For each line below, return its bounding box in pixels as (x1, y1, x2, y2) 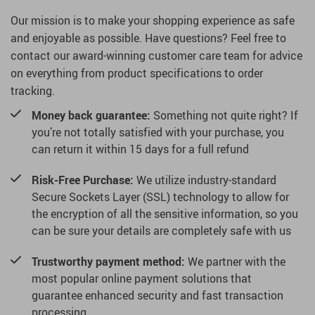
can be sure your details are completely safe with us (32, 223, 291, 239)
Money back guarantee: (32, 108, 150, 124)
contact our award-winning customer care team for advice (11, 48, 302, 64)
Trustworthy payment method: (32, 254, 185, 270)
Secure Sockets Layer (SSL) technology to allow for (32, 189, 289, 205)
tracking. (11, 83, 55, 99)
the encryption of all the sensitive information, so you (32, 206, 298, 222)
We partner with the (185, 254, 285, 270)
